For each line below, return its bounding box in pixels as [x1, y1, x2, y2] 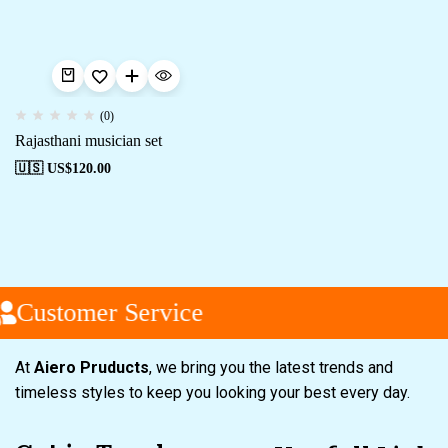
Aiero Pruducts [34, 358, 149, 377]
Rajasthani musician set [15, 132, 162, 149]
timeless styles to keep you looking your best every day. [15, 383, 414, 402]
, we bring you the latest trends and [149, 358, 393, 377]
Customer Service [10, 297, 198, 327]
